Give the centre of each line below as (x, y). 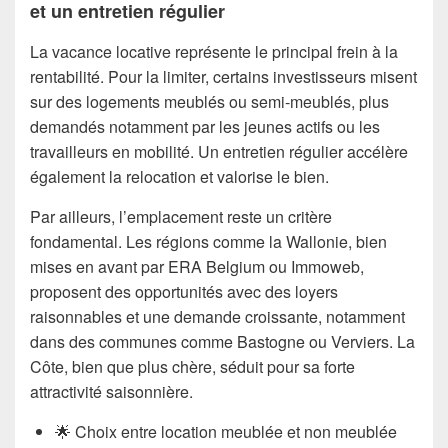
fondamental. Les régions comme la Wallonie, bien (208, 241)
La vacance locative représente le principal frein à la (214, 51)
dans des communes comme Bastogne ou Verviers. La (222, 341)
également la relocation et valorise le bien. (179, 176)
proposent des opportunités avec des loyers (184, 291)
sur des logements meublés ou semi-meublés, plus (209, 101)
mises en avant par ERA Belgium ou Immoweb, (197, 266)
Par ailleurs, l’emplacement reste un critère (181, 216)
